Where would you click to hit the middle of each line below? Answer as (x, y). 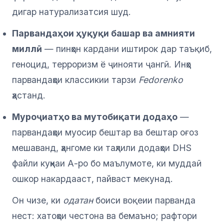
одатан (78, 200)
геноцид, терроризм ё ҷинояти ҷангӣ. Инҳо (101, 64)
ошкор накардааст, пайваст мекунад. (92, 179)
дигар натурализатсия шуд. (71, 12)
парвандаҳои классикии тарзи (75, 80)
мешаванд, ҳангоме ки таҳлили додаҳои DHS (102, 148)
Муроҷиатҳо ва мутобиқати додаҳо (95, 117)
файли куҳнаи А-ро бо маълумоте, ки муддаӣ (107, 163)
